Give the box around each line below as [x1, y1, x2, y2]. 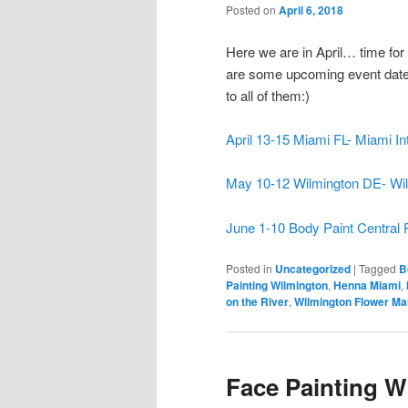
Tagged [359, 260, 396, 277]
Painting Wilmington [226, 277, 328, 294]
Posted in [226, 260, 272, 277]
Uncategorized [275, 260, 351, 278]
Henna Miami [333, 277, 401, 294]
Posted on [226, 2, 279, 18]
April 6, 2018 [279, 2, 343, 19]
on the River [226, 293, 289, 311]
